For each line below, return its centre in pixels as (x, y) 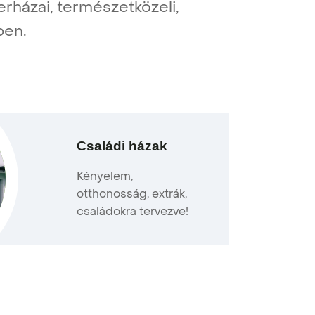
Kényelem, (104, 175)
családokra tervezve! (132, 211)
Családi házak (122, 146)
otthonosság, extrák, (131, 193)
